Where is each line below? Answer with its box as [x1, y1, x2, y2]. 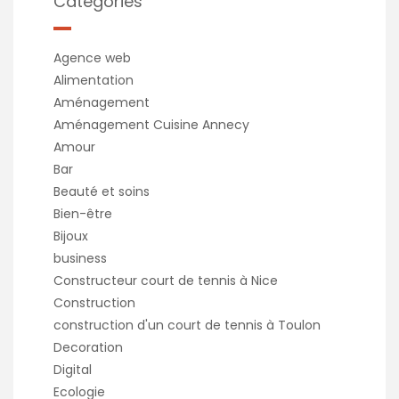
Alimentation [53, 70, 134, 89]
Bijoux [53, 226, 88, 245]
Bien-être [53, 204, 112, 223]
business [53, 248, 107, 267]
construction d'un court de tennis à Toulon [53, 315, 321, 334]
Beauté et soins [53, 182, 150, 200]
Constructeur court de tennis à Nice [53, 271, 278, 289]
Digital [53, 360, 92, 379]
